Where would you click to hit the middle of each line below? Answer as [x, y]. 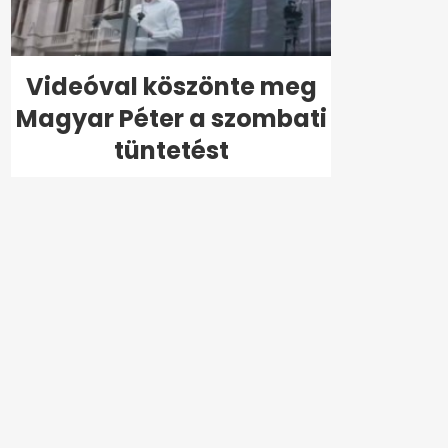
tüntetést [171, 150]
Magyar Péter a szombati [171, 118]
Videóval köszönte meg [171, 86]
